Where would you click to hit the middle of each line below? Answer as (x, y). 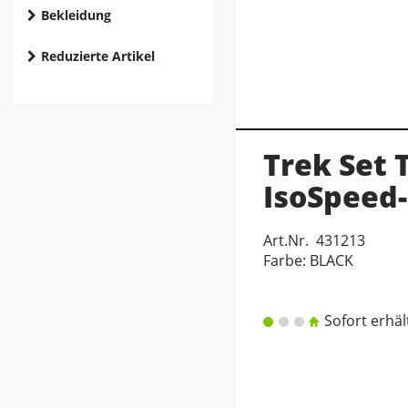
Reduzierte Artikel (98, 56)
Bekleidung (76, 15)
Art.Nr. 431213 (314, 240)
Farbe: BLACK (308, 260)
